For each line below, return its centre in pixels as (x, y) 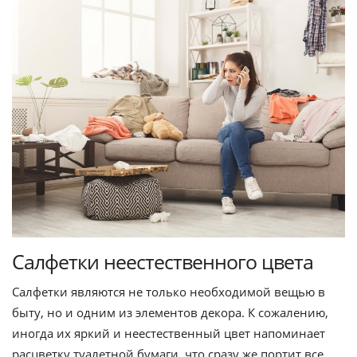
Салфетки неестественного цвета (163, 261)
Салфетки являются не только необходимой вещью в (169, 291)
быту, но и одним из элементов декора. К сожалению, (170, 312)
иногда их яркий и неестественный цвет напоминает (169, 333)
